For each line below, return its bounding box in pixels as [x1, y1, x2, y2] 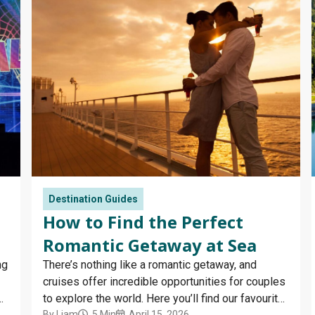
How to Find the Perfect [43, 210, 243, 234]
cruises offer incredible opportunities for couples [43, 275, 285, 289]
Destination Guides [49, 193, 138, 205]
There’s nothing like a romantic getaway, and [43, 258, 257, 272]
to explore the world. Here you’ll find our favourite [43, 292, 284, 306]
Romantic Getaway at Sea [43, 233, 257, 257]
